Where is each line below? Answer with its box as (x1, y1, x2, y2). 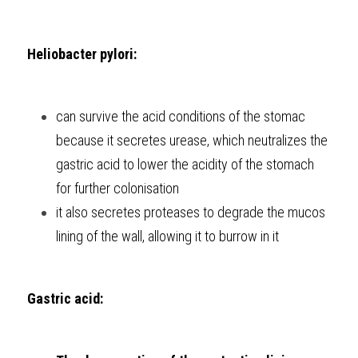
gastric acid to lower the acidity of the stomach (56, 156, 314, 173)
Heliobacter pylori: (27, 46, 137, 62)
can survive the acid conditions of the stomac (56, 108, 305, 125)
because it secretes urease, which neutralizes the (56, 132, 328, 149)
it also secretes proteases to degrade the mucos (56, 204, 325, 221)
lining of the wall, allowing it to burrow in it (56, 228, 279, 245)
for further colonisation (56, 180, 179, 197)
